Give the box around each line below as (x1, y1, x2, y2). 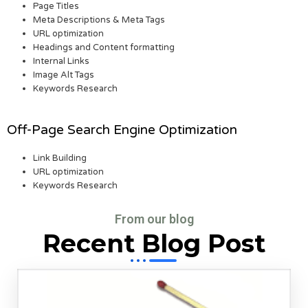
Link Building (33, 153, 87, 164)
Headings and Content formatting (33, 41, 175, 53)
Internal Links (33, 55, 90, 67)
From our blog (114, 212, 194, 227)
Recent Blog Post (43, 228, 265, 259)
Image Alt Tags (33, 69, 95, 80)
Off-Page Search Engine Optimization (7, 122, 237, 138)
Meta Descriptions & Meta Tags (33, 14, 166, 25)
